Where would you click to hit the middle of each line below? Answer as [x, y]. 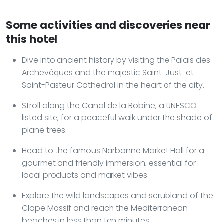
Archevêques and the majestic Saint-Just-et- [110, 72]
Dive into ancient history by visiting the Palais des [116, 60]
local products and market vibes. [85, 175]
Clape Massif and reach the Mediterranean [105, 208]
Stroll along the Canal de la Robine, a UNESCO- [111, 105]
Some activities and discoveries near [108, 25]
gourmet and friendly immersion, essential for [109, 163]
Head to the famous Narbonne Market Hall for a [113, 150]
